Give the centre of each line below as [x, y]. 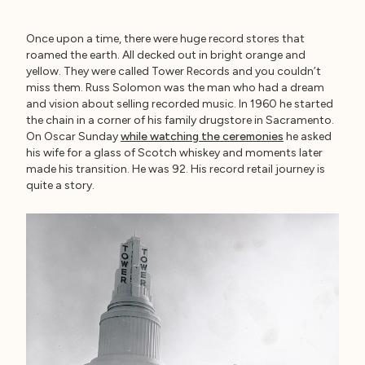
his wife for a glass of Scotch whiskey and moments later [174, 153]
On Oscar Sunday [73, 136]
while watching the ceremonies [202, 136]
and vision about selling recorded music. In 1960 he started [180, 104]
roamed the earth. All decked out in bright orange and [166, 55]
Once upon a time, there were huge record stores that [165, 39]
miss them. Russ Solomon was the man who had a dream [175, 88]
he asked [308, 136]
